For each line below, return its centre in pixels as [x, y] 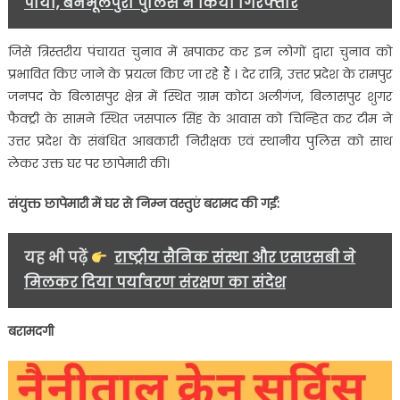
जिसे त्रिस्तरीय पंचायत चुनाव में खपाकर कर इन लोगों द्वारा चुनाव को [200, 52]
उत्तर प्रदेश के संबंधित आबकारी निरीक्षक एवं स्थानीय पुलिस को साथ [200, 142]
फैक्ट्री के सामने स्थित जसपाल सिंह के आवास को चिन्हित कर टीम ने [200, 119]
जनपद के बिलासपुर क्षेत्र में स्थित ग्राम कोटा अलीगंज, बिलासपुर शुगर [200, 97]
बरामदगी [30, 332]
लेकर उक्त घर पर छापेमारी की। [88, 164]
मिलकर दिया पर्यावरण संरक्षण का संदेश [154, 283]
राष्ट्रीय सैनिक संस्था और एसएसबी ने [235, 258]
